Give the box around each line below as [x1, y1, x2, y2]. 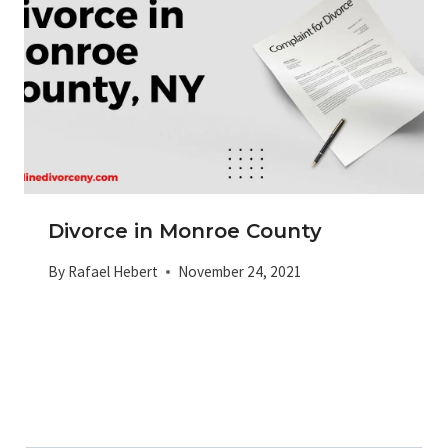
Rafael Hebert [68, 261, 159, 281]
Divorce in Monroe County [48, 219, 322, 244]
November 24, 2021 [178, 261, 303, 281]
